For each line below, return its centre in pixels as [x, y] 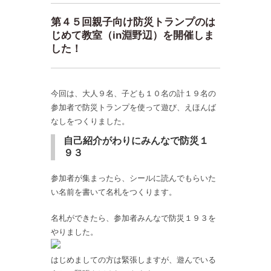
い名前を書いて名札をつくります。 [114, 192]
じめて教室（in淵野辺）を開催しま [132, 35]
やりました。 [74, 232]
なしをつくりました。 [90, 121]
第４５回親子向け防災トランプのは [133, 22]
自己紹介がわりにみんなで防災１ [136, 141]
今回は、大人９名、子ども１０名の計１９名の [133, 93]
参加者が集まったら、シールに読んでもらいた [133, 178]
